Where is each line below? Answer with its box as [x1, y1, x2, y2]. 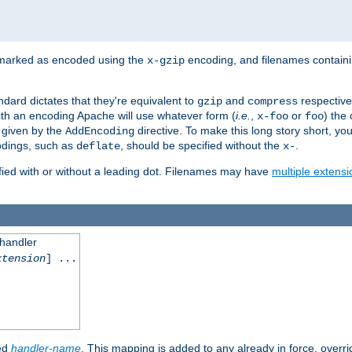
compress [247, 94, 298, 108]
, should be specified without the [120, 138, 283, 152]
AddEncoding [65, 124, 134, 137]
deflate [76, 139, 120, 152]
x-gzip [147, 53, 185, 67]
